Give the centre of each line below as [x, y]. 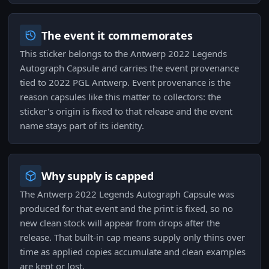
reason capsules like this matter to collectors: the [120, 97]
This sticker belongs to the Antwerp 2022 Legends [123, 54]
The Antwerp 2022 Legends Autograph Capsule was [127, 194]
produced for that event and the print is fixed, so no [126, 209]
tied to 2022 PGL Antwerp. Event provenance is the [125, 83]
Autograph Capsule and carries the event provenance [129, 68]
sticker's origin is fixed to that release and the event [126, 111]
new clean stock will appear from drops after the [120, 223]
